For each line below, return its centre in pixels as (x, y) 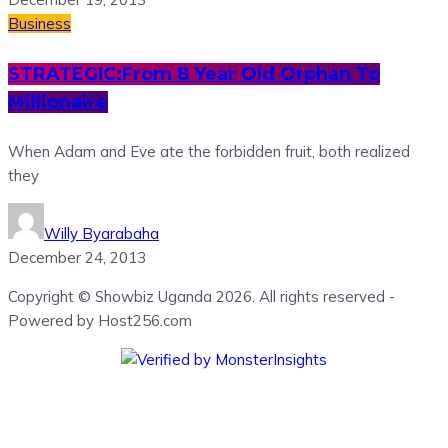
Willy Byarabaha (101, 234)
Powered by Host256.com (100, 321)
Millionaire (58, 102)
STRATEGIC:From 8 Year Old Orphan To (194, 74)
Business (39, 24)
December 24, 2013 (77, 258)
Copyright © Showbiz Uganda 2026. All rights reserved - (201, 297)
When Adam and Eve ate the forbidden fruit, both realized (209, 152)
